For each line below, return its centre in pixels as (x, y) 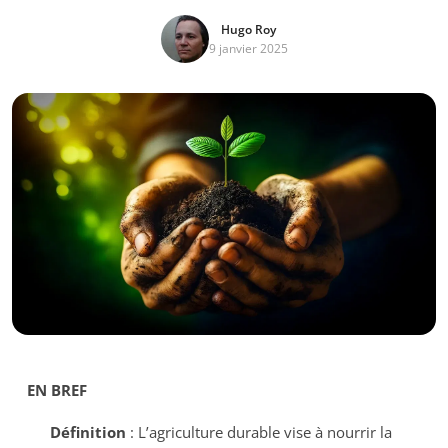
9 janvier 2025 (248, 48)
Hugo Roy (248, 29)
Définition (87, 432)
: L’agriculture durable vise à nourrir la (258, 432)
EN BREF (57, 390)
